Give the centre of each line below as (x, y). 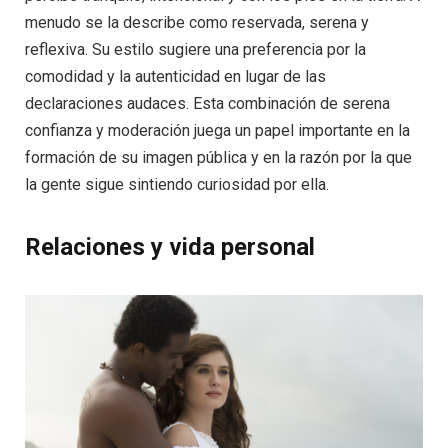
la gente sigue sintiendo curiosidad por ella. (177, 185)
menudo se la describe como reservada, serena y (197, 23)
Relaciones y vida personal (170, 247)
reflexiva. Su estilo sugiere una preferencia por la (195, 50)
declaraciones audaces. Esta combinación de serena (207, 104)
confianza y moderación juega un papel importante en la (217, 131)
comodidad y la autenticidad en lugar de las (175, 77)
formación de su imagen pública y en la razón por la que (218, 158)
